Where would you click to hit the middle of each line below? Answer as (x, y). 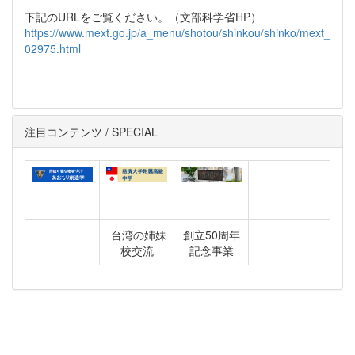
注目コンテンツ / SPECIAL (91, 131)
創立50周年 (211, 234)
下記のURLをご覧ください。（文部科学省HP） (143, 16)
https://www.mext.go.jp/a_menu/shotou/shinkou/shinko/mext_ (177, 32)
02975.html (53, 48)
